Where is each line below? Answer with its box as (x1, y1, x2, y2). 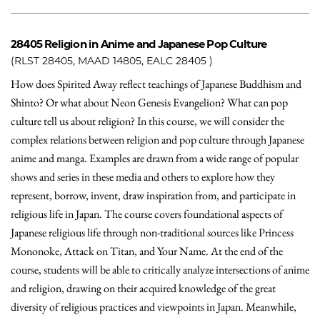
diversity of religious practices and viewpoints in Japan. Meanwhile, (11, 299, 296, 314)
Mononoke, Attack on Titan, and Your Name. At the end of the (11, 244, 283, 259)
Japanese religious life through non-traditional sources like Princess (11, 225, 294, 240)
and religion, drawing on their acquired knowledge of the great (11, 281, 276, 296)
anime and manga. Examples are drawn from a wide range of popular (11, 151, 299, 166)
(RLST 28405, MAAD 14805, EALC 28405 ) (11, 54, 213, 67)
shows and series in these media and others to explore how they (11, 169, 275, 184)
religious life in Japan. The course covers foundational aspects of (11, 206, 283, 221)
